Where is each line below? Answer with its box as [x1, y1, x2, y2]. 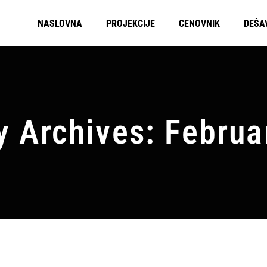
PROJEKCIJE [106, 17, 155, 29]
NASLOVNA [38, 17, 82, 29]
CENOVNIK [179, 17, 220, 29]
